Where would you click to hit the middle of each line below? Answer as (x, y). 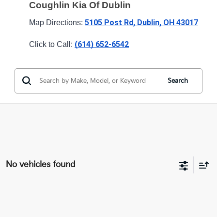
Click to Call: (52, 44)
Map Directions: (57, 22)
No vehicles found (41, 164)
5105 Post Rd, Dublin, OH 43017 (141, 22)
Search (178, 81)
